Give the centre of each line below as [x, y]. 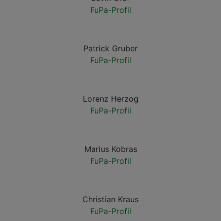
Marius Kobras [110, 149]
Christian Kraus [110, 199]
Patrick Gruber [110, 48]
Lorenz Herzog [110, 99]
